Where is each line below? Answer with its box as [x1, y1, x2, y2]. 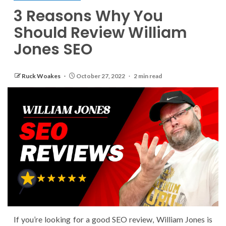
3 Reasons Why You [14, 6, 163, 27]
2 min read [134, 72, 162, 80]
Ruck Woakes [22, 72, 62, 80]
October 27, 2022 [75, 72, 126, 80]
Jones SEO [14, 39, 92, 61]
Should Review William [14, 22, 187, 44]
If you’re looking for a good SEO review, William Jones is [14, 214, 212, 224]
